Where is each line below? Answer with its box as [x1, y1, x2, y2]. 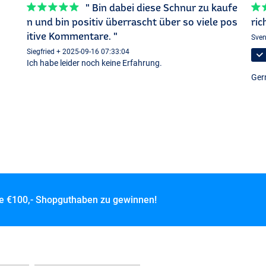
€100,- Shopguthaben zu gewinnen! [6, 194, 157, 205]
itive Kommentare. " [27, 30, 118, 42]
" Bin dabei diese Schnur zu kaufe [85, 2, 238, 14]
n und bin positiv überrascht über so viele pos [27, 16, 238, 28]
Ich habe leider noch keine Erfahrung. [27, 58, 163, 68]
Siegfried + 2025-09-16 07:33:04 [27, 47, 130, 56]
